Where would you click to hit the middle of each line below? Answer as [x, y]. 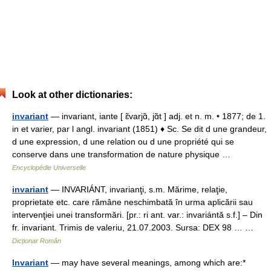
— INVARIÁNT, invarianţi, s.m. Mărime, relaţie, [138, 189]
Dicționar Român [37, 241]
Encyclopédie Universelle [49, 168]
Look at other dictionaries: [72, 95]
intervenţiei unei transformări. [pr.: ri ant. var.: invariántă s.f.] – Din [137, 215]
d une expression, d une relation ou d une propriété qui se [123, 142]
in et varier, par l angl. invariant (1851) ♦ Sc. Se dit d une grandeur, [139, 129]
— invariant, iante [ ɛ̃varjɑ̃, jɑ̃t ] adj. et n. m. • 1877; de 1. [157, 116]
